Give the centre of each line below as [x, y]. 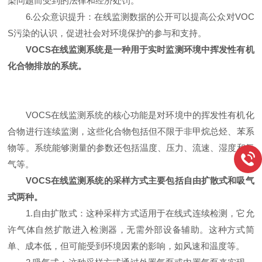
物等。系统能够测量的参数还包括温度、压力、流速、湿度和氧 [131, 148]
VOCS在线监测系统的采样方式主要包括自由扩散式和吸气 [140, 180]
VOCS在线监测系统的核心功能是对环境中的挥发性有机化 [131, 115]
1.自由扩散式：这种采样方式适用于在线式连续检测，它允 [131, 213]
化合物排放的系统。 [47, 66]
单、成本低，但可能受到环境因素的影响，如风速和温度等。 [126, 246]
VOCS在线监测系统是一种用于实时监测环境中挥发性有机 [140, 49]
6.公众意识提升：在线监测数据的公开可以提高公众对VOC [131, 17]
